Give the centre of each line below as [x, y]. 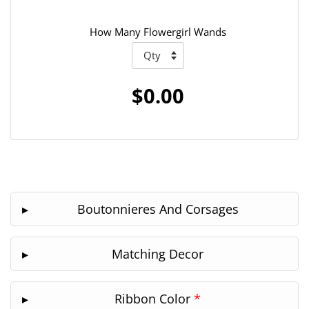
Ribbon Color [154, 298]
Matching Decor [158, 253]
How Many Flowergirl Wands [158, 31]
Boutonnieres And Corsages [158, 209]
